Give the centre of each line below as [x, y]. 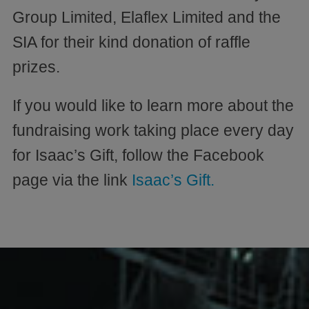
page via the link [72, 180]
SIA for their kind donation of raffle [131, 42]
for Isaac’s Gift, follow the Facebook [138, 155]
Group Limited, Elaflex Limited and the [147, 17]
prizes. [36, 67]
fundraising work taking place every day [153, 130]
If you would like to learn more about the [153, 105]
